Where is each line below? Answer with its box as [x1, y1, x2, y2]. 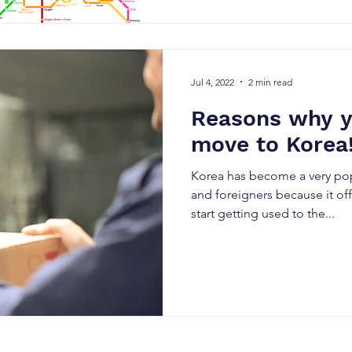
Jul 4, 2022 [191, 75, 234, 88]
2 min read [248, 75, 292, 88]
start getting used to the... [191, 206, 335, 221]
